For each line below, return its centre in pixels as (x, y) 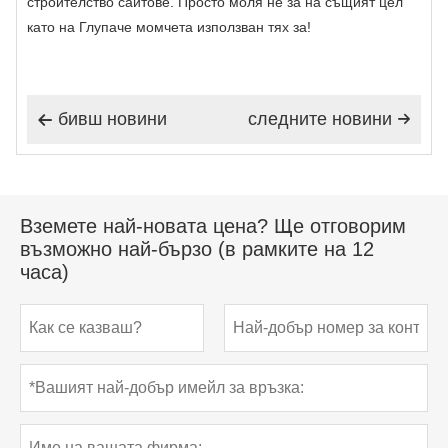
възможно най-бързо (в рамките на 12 (197, 249)
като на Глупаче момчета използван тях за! (169, 26)
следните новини (320, 118)
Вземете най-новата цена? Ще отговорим (213, 226)
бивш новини (112, 118)
